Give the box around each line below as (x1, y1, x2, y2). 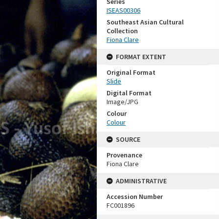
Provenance (107, 151, 142, 159)
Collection (107, 26, 138, 35)
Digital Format (107, 88, 152, 97)
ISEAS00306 (107, 6, 140, 15)
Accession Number (107, 192, 163, 201)
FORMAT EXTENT (116, 52, 166, 61)
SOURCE (116, 135, 140, 144)
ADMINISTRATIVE (116, 176, 167, 185)
